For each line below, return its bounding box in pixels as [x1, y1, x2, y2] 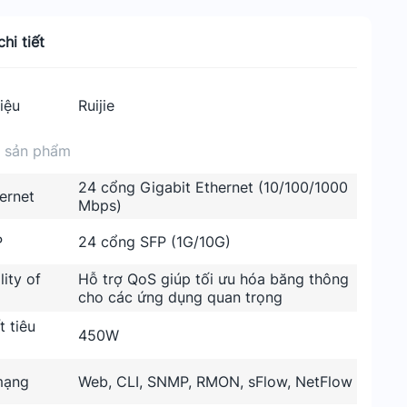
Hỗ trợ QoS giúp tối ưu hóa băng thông [78, 270, 350, 288]
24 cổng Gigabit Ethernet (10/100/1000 [78, 178, 349, 196]
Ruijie [78, 96, 115, 114]
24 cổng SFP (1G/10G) [78, 233, 232, 251]
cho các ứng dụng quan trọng [78, 288, 283, 306]
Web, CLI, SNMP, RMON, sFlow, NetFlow [78, 372, 353, 391]
